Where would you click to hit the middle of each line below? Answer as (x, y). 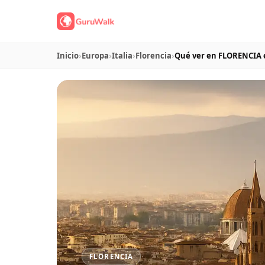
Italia (122, 56)
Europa (95, 56)
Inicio (68, 56)
